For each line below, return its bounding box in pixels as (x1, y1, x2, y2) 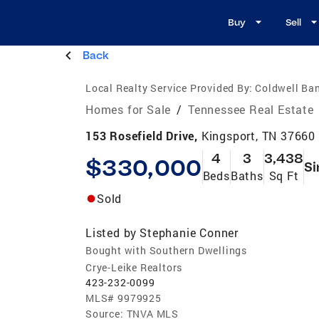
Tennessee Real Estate (188, 101, 314, 117)
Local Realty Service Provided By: (85, 80, 253, 95)
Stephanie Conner (140, 224, 239, 240)
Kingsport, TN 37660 (201, 127, 316, 143)
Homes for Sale (85, 101, 172, 117)
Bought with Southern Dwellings (85, 243, 247, 257)
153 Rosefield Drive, (85, 127, 202, 143)
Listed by (85, 224, 137, 240)
